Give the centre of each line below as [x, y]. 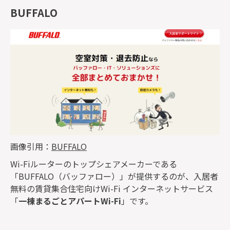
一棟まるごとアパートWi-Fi [70, 200]
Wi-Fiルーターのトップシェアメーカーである [94, 164]
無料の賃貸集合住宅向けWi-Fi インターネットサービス [112, 188]
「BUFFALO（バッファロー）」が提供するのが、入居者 [114, 176]
